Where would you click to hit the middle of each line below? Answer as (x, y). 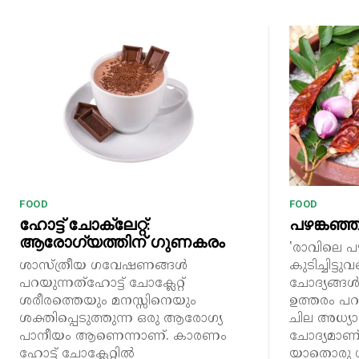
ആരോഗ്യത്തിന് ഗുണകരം (122, 242)
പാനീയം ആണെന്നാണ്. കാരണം (123, 336)
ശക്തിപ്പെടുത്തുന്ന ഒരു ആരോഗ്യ (121, 319)
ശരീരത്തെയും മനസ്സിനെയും (108, 301)
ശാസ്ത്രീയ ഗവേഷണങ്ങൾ (103, 266)
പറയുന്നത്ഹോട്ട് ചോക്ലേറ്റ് (102, 283)
